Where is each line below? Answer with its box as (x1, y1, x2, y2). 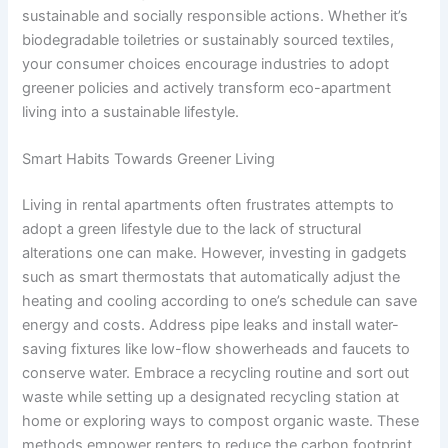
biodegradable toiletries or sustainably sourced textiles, (22, 31, 395, 49)
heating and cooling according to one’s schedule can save (22, 292, 418, 311)
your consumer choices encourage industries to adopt (22, 55, 390, 73)
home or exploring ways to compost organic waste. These (22, 412, 420, 431)
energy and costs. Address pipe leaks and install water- (22, 316, 400, 335)
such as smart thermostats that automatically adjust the (22, 268, 401, 287)
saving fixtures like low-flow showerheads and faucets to (22, 340, 411, 359)
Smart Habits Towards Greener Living (22, 150, 276, 169)
